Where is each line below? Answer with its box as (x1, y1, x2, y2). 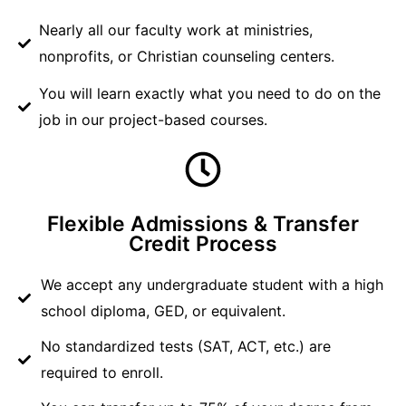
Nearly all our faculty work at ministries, (38, 21, 313, 40)
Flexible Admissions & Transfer (47, 211, 359, 237)
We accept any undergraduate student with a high (40, 275, 383, 295)
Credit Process (129, 231, 277, 257)
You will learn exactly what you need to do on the (38, 84, 381, 103)
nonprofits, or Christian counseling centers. (38, 47, 334, 66)
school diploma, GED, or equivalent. (40, 302, 285, 321)
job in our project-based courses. (38, 111, 267, 130)
